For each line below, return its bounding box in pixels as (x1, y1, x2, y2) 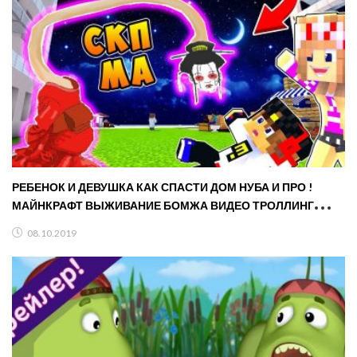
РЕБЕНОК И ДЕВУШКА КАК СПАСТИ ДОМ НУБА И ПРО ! (12, 180, 312, 194)
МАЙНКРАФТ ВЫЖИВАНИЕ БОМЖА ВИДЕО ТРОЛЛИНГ (12, 198, 314, 213)
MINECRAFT (12, 217, 78, 231)
